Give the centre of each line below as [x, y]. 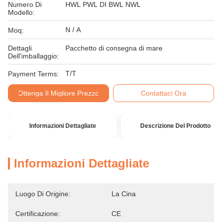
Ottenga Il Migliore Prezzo [58, 93]
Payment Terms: [33, 74]
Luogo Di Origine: [43, 194]
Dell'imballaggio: [33, 56]
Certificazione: [38, 214]
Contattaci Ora [164, 93]
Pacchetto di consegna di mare [114, 48]
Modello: [21, 12]
